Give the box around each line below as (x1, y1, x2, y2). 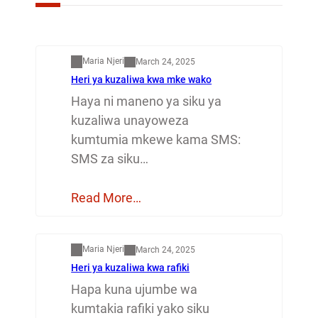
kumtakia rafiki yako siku (71, 301, 210, 317)
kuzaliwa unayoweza (71, 113, 190, 128)
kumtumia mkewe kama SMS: (71, 132, 241, 148)
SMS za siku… (71, 151, 149, 167)
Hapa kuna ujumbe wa (71, 282, 198, 297)
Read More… (71, 190, 142, 206)
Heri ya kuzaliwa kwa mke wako (71, 74, 212, 86)
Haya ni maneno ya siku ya (71, 94, 222, 109)
